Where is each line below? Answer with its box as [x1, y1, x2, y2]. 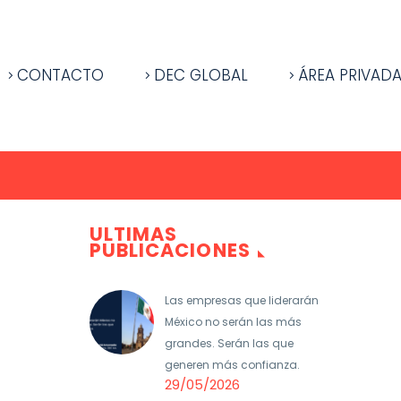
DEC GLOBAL [154, 64, 248, 86]
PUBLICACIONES [90, 237, 251, 263]
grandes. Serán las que [165, 336, 294, 351]
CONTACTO [17, 64, 104, 86]
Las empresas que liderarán [165, 293, 319, 308]
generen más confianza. [165, 357, 300, 372]
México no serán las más [165, 314, 302, 329]
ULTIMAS [90, 221, 178, 247]
